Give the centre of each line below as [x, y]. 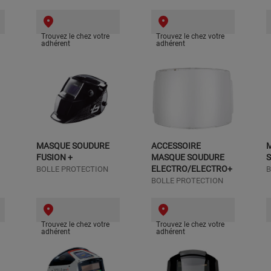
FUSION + [54, 157]
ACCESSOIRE [176, 146]
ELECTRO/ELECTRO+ [192, 169]
